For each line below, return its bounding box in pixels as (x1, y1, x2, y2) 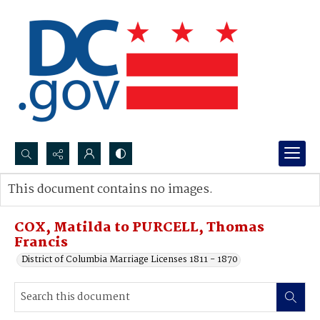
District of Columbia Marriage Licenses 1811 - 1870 (21, 252, 238, 267)
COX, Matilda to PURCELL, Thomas (14, 217, 264, 239)
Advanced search (22, 196, 96, 211)
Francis (14, 232, 68, 254)
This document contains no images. (8, 180, 213, 199)
